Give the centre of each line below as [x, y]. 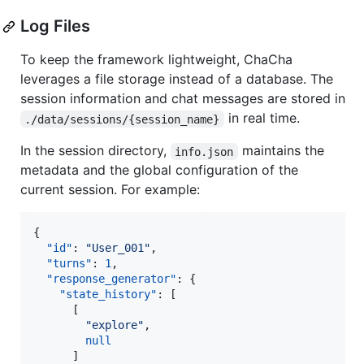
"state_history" [108, 295]
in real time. [262, 118]
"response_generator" [111, 279]
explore [115, 325]
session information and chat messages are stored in [183, 99]
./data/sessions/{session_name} [122, 119]
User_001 [118, 248]
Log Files [55, 26]
